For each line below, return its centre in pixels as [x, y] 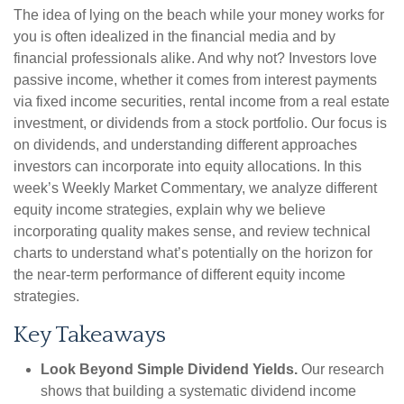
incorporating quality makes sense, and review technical [192, 232]
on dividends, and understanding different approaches [185, 145]
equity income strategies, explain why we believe [170, 210]
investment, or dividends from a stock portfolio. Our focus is [200, 124]
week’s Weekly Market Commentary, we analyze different [195, 188]
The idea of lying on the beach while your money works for [199, 15]
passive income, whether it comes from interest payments [195, 80]
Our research [341, 370]
